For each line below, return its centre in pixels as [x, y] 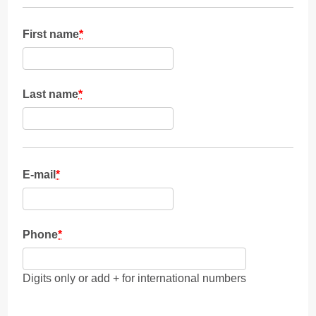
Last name [51, 95]
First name [51, 35]
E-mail [39, 175]
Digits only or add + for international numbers [135, 278]
